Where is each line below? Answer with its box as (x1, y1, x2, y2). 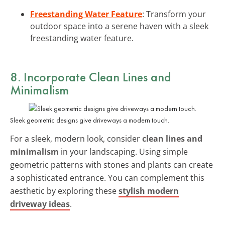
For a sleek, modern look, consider (10, 133, 142, 144)
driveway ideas (10, 198, 70, 209)
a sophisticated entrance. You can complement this (10, 172, 204, 183)
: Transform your (142, 8, 206, 20)
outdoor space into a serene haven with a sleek (30, 20, 208, 32)
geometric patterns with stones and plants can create (10, 159, 213, 170)
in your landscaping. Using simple (59, 146, 188, 157)
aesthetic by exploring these (10, 185, 119, 196)
